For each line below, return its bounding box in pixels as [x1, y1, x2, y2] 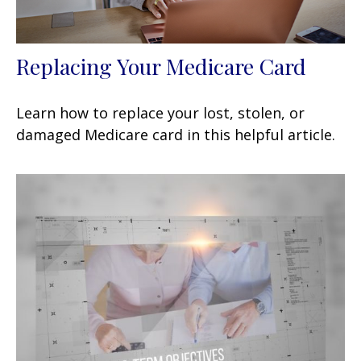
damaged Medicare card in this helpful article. [16, 124, 335, 144]
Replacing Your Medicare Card [16, 51, 306, 81]
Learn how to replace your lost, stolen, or [16, 102, 305, 122]
